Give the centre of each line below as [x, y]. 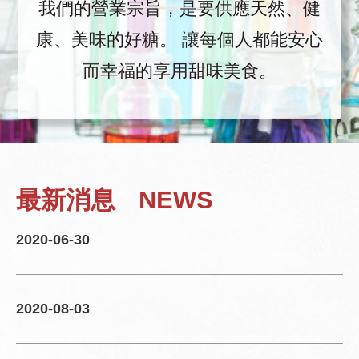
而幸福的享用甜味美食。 [179, 71]
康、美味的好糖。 [107, 40]
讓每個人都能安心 [252, 40]
